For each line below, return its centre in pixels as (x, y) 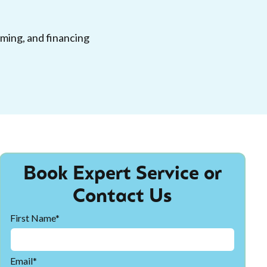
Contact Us (122, 197)
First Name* (35, 218)
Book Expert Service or (122, 175)
